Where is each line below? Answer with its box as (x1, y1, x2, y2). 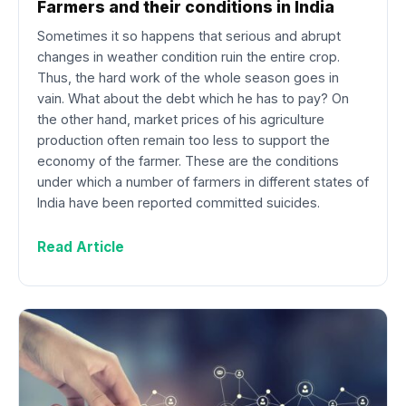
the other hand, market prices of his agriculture (37, 111, 324, 128)
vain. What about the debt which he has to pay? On (37, 91, 349, 107)
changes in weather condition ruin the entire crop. (37, 49, 340, 65)
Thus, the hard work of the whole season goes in (37, 70, 339, 86)
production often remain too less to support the (37, 132, 330, 149)
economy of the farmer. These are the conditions (37, 153, 339, 169)
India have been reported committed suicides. (37, 195, 320, 211)
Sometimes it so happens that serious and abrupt (37, 28, 341, 44)
